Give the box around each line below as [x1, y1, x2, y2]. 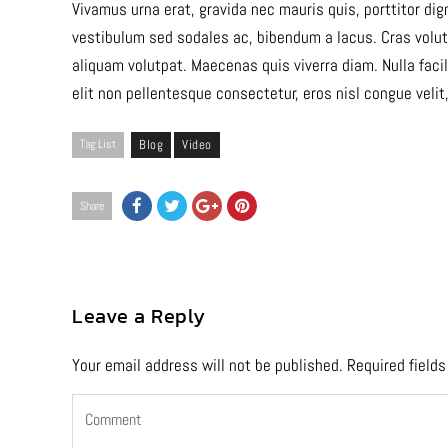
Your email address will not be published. [72, 354, 343, 376]
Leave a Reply [72, 301, 206, 331]
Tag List [80, 136, 116, 152]
